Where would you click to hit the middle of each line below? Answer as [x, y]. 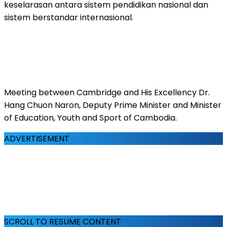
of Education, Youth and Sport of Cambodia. [90, 118]
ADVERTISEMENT [37, 138]
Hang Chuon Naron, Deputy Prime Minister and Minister [113, 105]
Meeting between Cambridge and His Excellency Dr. [107, 92]
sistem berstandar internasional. [69, 17]
